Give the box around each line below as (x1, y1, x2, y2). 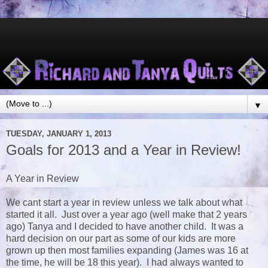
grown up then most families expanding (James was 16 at (6, 245, 248, 256)
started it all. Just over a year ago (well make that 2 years (6, 209, 247, 220)
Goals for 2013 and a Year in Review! (6, 142, 241, 159)
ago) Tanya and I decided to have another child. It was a (6, 221, 243, 232)
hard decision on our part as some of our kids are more (6, 233, 236, 244)
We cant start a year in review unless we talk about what (6, 197, 242, 208)
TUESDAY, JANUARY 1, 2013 (6, 129, 111, 138)
